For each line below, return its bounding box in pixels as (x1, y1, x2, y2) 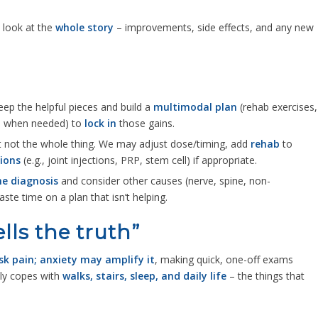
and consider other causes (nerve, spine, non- (58, 174, 270, 188)
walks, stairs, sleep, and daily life (62, 269, 226, 283)
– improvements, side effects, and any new (114, 21, 314, 35)
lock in (84, 116, 116, 131)
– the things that (226, 269, 305, 283)
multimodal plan (153, 100, 237, 114)
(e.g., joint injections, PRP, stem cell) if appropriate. (21, 153, 257, 168)
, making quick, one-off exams (155, 253, 293, 267)
